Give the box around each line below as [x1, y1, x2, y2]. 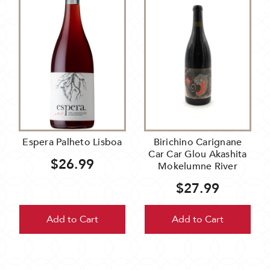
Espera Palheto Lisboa [22, 136, 122, 149]
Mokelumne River [158, 160, 237, 174]
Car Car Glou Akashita [148, 148, 247, 162]
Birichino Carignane [153, 136, 242, 149]
